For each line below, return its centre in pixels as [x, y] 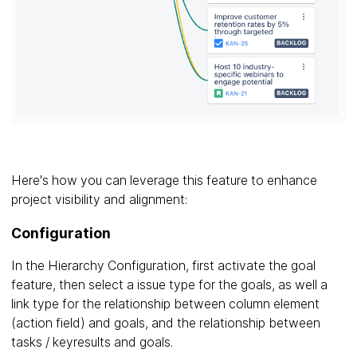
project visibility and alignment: [99, 200]
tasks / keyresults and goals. [92, 343]
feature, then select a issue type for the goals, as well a [169, 285]
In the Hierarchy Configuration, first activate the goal [163, 266]
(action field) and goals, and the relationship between [166, 324]
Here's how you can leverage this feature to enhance [164, 181]
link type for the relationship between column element [165, 304]
